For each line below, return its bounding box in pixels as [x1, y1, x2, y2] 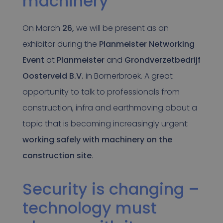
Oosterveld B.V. [22, 70, 84, 82]
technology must [22, 197, 157, 220]
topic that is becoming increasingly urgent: [22, 118, 189, 130]
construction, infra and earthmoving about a [22, 102, 197, 114]
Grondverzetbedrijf [124, 54, 201, 66]
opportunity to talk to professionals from [22, 86, 180, 98]
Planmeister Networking [99, 38, 195, 50]
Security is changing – [22, 178, 200, 201]
